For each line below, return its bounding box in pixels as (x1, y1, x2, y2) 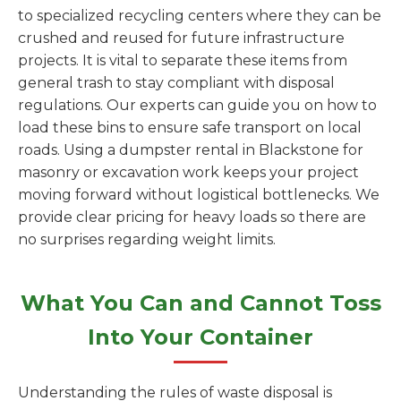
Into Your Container (88, 324, 313, 350)
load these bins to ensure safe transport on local (18, 119, 362, 136)
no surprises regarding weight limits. (18, 231, 276, 248)
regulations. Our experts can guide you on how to (18, 97, 377, 114)
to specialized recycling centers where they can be (18, 7, 381, 24)
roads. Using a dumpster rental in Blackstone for (18, 141, 363, 158)
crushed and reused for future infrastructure (18, 30, 345, 47)
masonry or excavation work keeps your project (18, 164, 359, 181)
